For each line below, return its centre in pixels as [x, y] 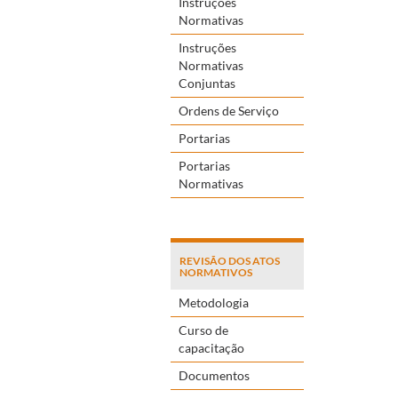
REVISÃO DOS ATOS [230, 260]
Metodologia [214, 302]
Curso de [203, 330]
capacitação [211, 347]
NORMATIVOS [216, 272]
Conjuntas [207, 83]
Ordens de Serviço [229, 110]
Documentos [214, 375]
